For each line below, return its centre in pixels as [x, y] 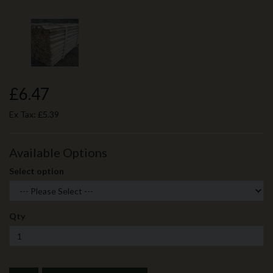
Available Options [58, 152]
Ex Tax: [23, 114]
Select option [37, 171]
